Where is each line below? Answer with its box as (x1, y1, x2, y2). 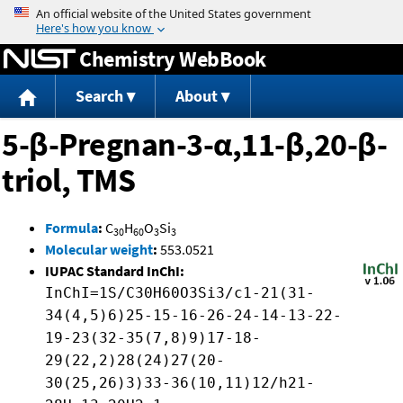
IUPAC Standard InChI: (45, 262, 184, 281)
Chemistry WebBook (79, 44, 266, 73)
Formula (45, 219, 98, 237)
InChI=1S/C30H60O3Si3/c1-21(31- (45, 284, 315, 302)
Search (75, 85, 123, 107)
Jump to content (151, 4, 252, 22)
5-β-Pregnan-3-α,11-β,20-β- (2, 124, 387, 166)
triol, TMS (2, 160, 135, 201)
